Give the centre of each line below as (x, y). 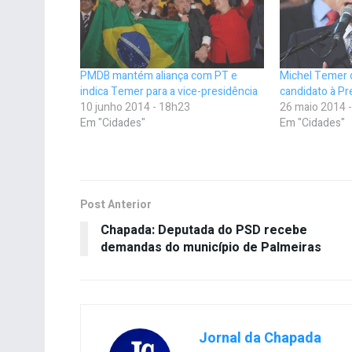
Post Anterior (116, 204)
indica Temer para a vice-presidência (169, 91)
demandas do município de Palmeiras (211, 247)
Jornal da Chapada (260, 338)
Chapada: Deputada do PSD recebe (204, 230)
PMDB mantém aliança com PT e (159, 75)
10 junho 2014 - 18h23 (135, 107)
